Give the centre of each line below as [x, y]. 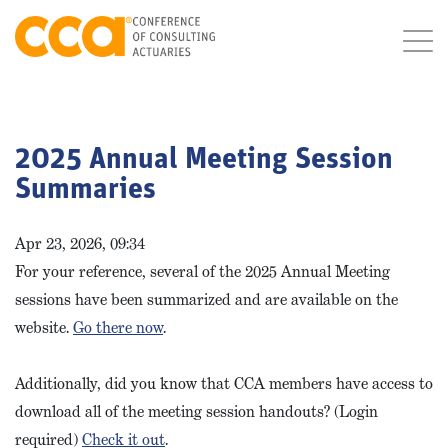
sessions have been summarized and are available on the [206, 299]
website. [44, 327]
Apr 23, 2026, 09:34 [80, 243]
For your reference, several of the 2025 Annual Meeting [202, 271]
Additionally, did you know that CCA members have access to [224, 383]
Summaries [85, 190]
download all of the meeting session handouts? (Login [196, 411]
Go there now [118, 327]
